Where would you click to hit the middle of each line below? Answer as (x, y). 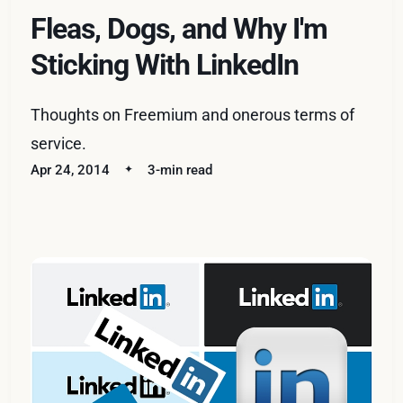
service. (59, 143)
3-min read (180, 170)
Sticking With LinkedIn (165, 64)
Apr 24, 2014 (71, 170)
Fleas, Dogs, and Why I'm (179, 28)
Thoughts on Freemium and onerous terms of (193, 114)
